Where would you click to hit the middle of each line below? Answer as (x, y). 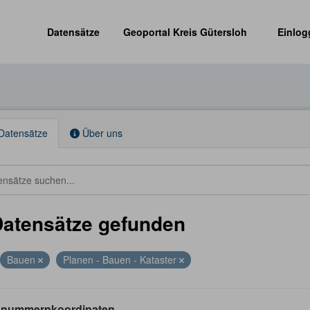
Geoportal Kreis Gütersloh (185, 31)
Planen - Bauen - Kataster (121, 259)
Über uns (101, 133)
